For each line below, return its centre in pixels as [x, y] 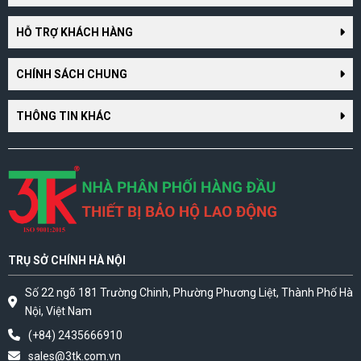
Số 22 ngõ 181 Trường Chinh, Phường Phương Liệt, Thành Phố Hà [189, 292]
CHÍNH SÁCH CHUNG [72, 74]
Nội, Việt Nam [58, 311]
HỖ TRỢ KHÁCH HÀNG [75, 32]
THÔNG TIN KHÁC [64, 116]
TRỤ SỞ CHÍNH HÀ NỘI [67, 260]
